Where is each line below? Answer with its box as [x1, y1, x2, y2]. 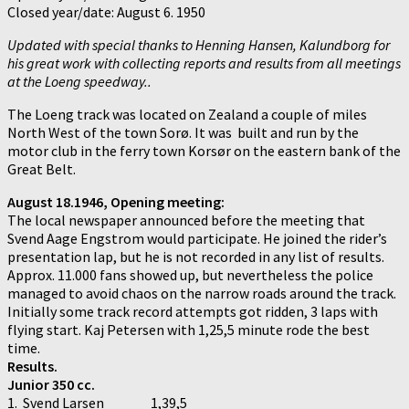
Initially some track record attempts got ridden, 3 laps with [7, 301, 378, 320]
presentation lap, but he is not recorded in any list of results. [7, 246, 384, 266]
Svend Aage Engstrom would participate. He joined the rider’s [7, 228, 387, 247]
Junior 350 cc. [7, 374, 95, 393]
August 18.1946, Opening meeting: [7, 192, 225, 211]
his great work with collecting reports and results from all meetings [7, 53, 401, 72]
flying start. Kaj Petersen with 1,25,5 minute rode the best [7, 320, 370, 339]
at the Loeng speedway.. [7, 71, 152, 90]
